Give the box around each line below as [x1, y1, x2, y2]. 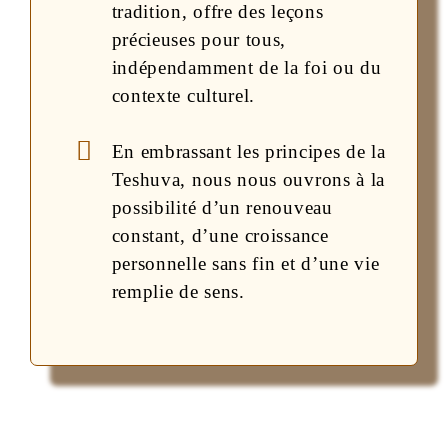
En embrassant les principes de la [111, 141, 386, 163]
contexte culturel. [111, 84, 256, 106]
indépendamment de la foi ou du [111, 56, 382, 78]
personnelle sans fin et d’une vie [111, 253, 380, 275]
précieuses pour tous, [111, 28, 287, 50]
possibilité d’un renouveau [111, 197, 333, 219]
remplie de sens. [111, 281, 245, 303]
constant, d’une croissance [111, 225, 329, 247]
